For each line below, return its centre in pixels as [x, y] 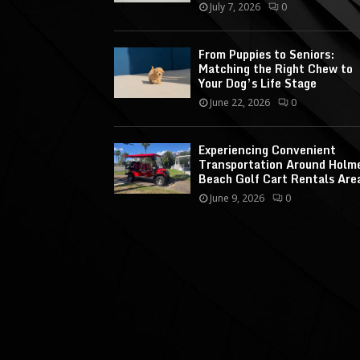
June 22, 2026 [240, 102]
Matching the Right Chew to [276, 69]
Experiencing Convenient [267, 150]
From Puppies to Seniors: [266, 54]
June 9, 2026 [237, 198]
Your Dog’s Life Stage [258, 83]
